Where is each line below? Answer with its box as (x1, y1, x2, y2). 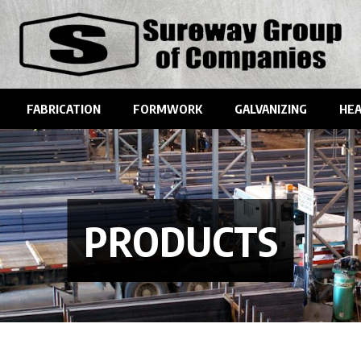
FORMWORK (132, 102, 202, 116)
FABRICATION (26, 102, 101, 116)
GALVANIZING (234, 102, 307, 116)
